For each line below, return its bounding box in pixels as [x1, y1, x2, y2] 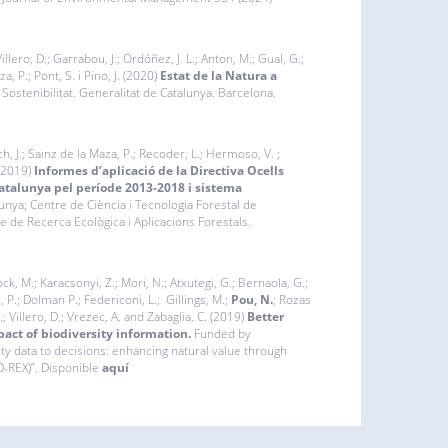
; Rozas [272, 290, 311, 308]
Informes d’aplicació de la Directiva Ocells [33, 161, 284, 179]
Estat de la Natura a [159, 66, 277, 84]
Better [246, 307, 284, 325]
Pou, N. [230, 290, 273, 308]
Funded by [193, 324, 251, 342]
